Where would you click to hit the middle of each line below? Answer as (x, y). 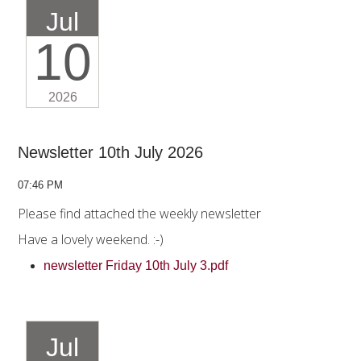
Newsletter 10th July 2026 (110, 153)
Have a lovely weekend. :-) (92, 240)
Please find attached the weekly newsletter (139, 214)
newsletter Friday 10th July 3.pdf (137, 266)
